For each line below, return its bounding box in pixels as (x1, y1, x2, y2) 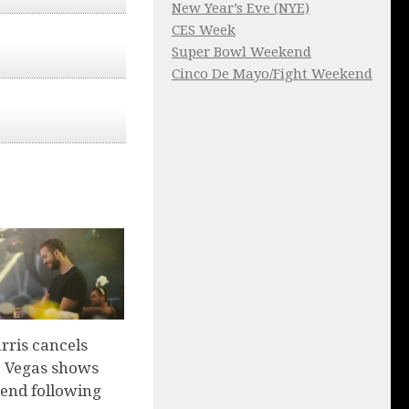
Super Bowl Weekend (172, 44, 311, 61)
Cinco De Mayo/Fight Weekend (172, 66, 372, 83)
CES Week (172, 22, 236, 39)
